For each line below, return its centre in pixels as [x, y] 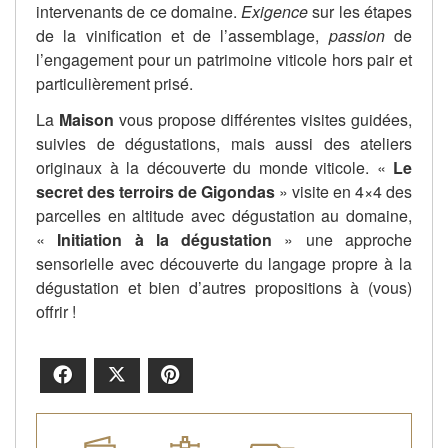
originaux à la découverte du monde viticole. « [214, 168]
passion [356, 36]
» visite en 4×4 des [343, 192]
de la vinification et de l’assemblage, [182, 36]
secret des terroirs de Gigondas [155, 192]
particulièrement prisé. [114, 84]
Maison [86, 120]
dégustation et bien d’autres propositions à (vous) [224, 288]
